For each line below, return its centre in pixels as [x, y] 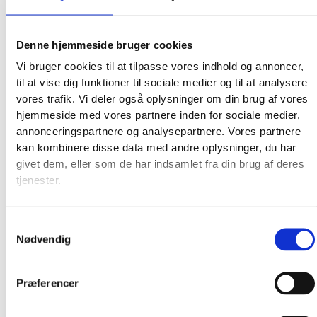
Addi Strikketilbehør [92, 260]
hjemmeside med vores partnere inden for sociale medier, [158, 115]
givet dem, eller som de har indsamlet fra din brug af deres [160, 164]
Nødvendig [43, 239]
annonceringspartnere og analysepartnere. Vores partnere [158, 132]
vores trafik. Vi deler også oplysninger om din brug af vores [162, 99]
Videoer [49, 294]
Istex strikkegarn [85, 243]
